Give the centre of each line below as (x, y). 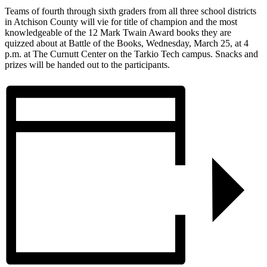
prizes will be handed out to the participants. (87, 64)
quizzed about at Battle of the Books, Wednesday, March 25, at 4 (127, 43)
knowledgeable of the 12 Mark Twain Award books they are (118, 32)
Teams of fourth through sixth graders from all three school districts (131, 11)
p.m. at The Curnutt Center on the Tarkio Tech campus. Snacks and (131, 54)
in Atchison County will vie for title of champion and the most (121, 21)
